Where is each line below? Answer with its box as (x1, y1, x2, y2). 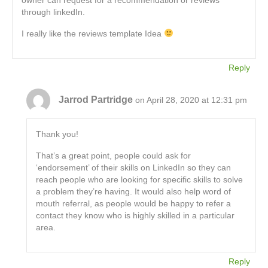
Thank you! (36, 129, 79, 139)
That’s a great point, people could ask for (36, 150, 191, 160)
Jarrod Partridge (59, 94, 133, 105)
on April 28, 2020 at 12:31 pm (135, 95, 248, 105)
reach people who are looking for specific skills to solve (36, 174, 243, 184)
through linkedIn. (22, 7, 85, 17)
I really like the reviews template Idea (22, 28, 164, 38)
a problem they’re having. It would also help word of (36, 186, 232, 196)
